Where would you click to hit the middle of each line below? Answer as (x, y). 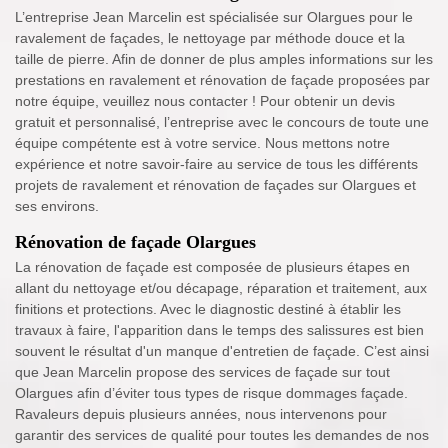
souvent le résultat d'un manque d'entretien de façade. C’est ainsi (222, 351)
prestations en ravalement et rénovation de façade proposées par (222, 80)
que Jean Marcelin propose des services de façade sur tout (202, 372)
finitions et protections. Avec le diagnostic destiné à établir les (208, 309)
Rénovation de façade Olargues (135, 242)
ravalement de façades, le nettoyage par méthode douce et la (210, 38)
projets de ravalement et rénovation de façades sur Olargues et (215, 185)
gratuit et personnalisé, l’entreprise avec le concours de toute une (222, 122)
